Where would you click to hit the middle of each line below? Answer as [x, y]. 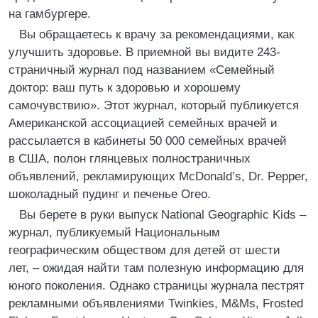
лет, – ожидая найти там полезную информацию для [156, 268]
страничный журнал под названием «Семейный [142, 70]
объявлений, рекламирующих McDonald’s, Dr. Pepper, [158, 176]
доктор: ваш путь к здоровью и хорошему [125, 88]
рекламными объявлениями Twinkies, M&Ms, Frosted [156, 303]
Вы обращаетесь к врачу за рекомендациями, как [157, 34]
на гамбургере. [50, 14]
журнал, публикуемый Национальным [114, 232]
